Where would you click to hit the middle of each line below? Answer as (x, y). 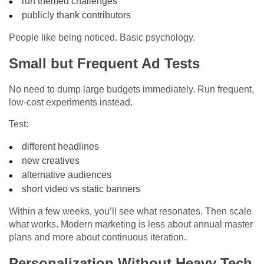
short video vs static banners (81, 189)
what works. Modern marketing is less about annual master (131, 225)
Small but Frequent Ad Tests (104, 64)
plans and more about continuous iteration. (98, 237)
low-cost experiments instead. (71, 103)
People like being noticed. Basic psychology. (102, 38)
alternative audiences (67, 175)
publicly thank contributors (77, 15)
